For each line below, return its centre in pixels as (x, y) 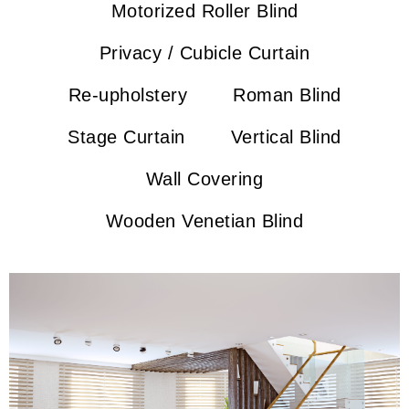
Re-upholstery (127, 95)
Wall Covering (204, 179)
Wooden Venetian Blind (204, 221)
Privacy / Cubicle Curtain (204, 53)
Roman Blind (287, 95)
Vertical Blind (286, 137)
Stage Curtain (126, 137)
